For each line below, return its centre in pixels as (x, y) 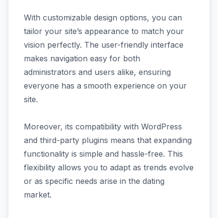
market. (38, 194)
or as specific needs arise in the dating (94, 181)
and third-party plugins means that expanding (108, 140)
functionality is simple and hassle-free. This (103, 154)
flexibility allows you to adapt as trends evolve (109, 167)
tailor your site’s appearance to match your (104, 31)
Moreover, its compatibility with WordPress (103, 126)
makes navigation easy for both (82, 58)
